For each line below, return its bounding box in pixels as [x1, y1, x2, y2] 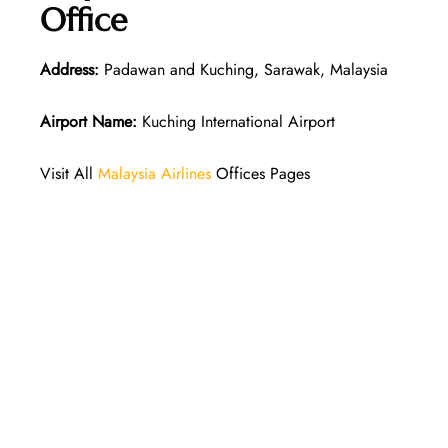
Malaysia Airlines [98, 161, 211, 185]
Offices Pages [211, 161, 310, 185]
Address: [40, 57, 99, 81]
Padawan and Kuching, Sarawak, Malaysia [99, 57, 388, 81]
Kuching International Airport [137, 109, 335, 133]
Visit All [40, 161, 98, 185]
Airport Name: [40, 109, 137, 133]
